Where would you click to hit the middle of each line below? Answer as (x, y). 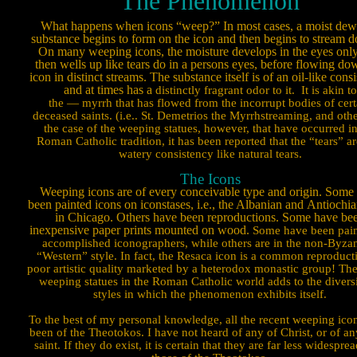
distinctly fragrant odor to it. (223, 90)
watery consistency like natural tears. (210, 154)
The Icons (210, 179)
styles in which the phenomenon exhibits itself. (210, 294)
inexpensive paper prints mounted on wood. (139, 230)
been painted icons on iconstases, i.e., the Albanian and (166, 204)
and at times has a (108, 90)
